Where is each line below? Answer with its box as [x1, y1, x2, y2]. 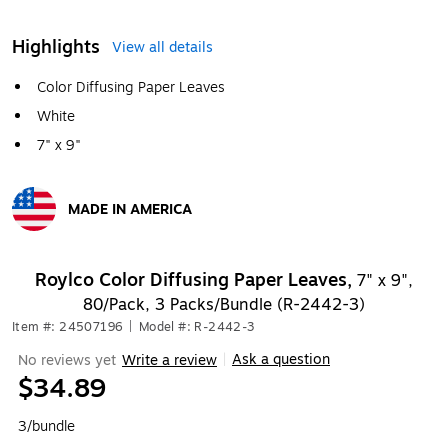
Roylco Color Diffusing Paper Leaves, [35, 266, 357, 294]
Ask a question [232, 349, 330, 370]
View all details [112, 37, 213, 58]
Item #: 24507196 [12, 318, 124, 336]
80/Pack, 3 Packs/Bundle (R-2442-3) [83, 293, 365, 317]
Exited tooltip [11, 230, 99, 251]
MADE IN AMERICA [68, 198, 192, 220]
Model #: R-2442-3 [138, 318, 255, 336]
